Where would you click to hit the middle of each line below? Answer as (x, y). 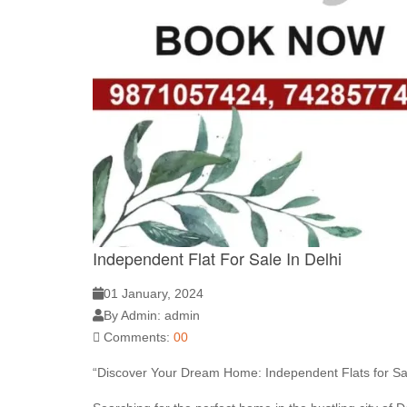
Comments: (137, 337)
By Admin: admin (152, 315)
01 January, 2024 (154, 293)
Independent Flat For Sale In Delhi (217, 258)
